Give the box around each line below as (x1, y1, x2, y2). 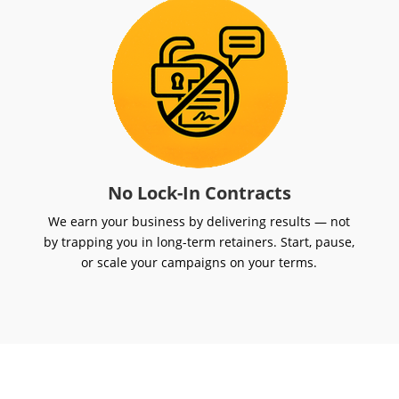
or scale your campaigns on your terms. (81, 254, 318, 272)
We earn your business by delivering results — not (48, 213, 351, 231)
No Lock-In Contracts (107, 181, 291, 206)
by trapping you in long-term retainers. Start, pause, (44, 233, 355, 251)
